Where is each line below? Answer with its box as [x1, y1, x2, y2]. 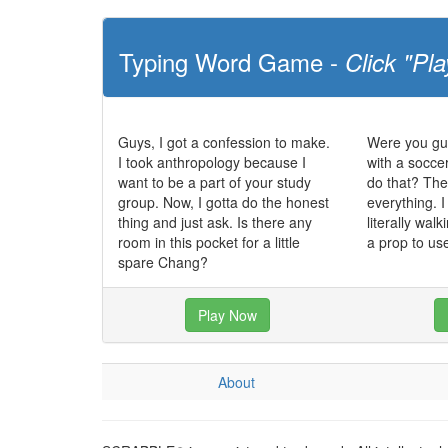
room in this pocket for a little [118, 232, 300, 252]
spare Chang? [118, 252, 208, 272]
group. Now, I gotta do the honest [118, 192, 329, 212]
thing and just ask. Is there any [118, 212, 312, 232]
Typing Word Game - [119, 44, 345, 79]
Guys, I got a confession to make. [118, 132, 330, 152]
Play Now [198, 305, 258, 325]
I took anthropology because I [118, 152, 306, 172]
